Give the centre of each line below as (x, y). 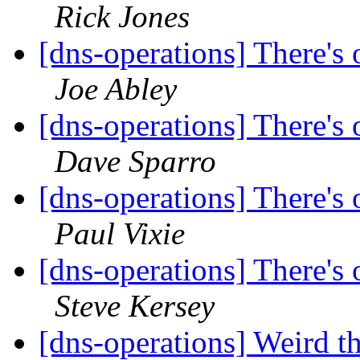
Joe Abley (116, 89)
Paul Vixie (120, 234)
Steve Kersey (135, 306)
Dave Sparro (135, 162)
